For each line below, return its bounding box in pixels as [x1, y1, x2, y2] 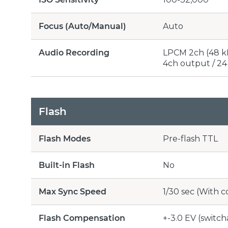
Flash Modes [39, 134, 91, 144]
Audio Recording [39, 48, 109, 58]
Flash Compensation [39, 213, 125, 223]
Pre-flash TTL [163, 134, 218, 144]
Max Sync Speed [39, 187, 106, 196]
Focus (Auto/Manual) [39, 21, 126, 31]
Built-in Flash [39, 160, 95, 170]
